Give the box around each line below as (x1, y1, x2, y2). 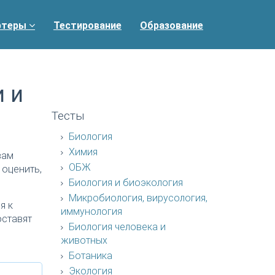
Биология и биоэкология (66, 177, 183, 188)
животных (60, 234, 107, 246)
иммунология (60, 206, 122, 217)
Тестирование (53, 20, 122, 31)
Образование (140, 20, 203, 31)
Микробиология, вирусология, (66, 192, 207, 204)
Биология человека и (66, 221, 166, 233)
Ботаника (66, 250, 112, 261)
